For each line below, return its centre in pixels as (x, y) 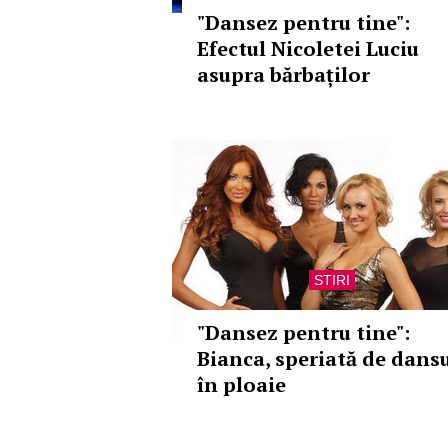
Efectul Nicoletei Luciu (308, 48)
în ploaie (241, 384)
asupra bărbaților (283, 74)
